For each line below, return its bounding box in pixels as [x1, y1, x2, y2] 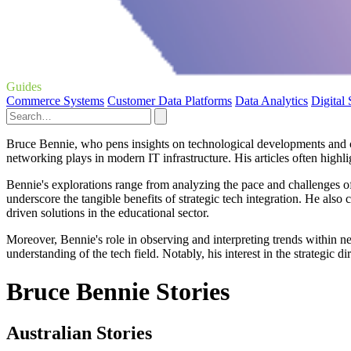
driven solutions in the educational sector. [6, 205, 209, 219]
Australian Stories [6, 323, 152, 344]
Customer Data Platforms [107, 93, 232, 107]
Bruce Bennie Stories [6, 277, 230, 306]
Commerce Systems [6, 93, 104, 107]
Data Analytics [235, 93, 308, 107]
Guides [6, 79, 42, 93]
